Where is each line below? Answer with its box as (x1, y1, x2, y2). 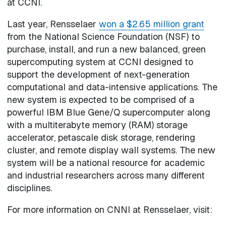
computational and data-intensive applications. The (7, 81, 217, 93)
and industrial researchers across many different (7, 169, 205, 181)
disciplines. (7, 182, 52, 194)
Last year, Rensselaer (7, 18, 99, 30)
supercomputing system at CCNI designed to (7, 55, 193, 68)
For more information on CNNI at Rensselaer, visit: (7, 203, 212, 215)
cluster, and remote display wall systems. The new (7, 144, 215, 156)
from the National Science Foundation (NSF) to (7, 30, 200, 42)
